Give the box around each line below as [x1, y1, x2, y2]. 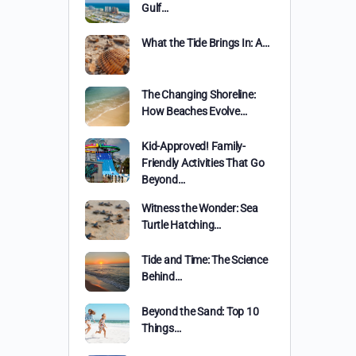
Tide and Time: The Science [141, 253, 268, 266]
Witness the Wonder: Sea [141, 202, 258, 215]
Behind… [141, 270, 182, 283]
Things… [141, 322, 181, 335]
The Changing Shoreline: [141, 88, 256, 101]
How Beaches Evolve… [141, 105, 247, 118]
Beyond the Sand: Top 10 [141, 305, 259, 318]
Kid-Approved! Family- [141, 140, 246, 153]
